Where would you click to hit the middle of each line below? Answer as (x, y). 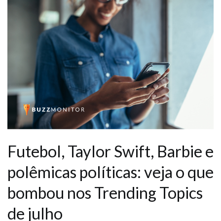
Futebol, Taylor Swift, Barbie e (110, 151)
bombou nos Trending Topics (105, 192)
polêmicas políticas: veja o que (110, 172)
